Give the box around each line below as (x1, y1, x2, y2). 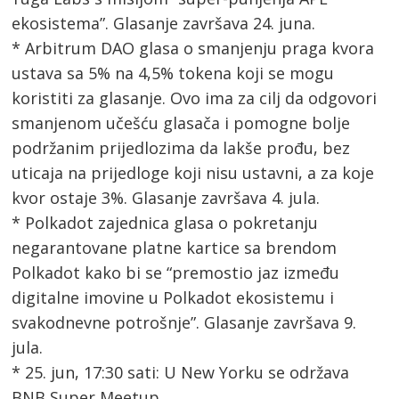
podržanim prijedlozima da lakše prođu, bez (12, 136, 351, 159)
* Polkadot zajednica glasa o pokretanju (12, 211, 319, 233)
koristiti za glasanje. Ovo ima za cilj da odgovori (12, 86, 378, 109)
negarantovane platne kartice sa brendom (12, 236, 338, 258)
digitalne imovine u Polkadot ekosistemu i (12, 286, 335, 308)
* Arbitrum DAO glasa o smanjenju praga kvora (12, 37, 375, 59)
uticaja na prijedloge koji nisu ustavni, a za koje (12, 161, 375, 183)
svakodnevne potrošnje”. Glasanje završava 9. (12, 311, 357, 333)
